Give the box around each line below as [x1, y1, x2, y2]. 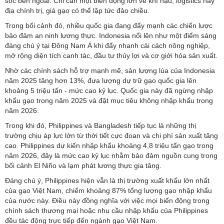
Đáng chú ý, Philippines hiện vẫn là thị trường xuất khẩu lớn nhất [5, 176, 209, 185]
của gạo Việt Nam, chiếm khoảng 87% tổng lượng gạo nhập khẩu [5, 186, 212, 195]
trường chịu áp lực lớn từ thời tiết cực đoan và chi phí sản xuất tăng [5, 131, 218, 140]
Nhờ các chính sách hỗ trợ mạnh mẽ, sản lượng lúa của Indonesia [5, 66, 215, 75]
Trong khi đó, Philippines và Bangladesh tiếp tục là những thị [5, 121, 196, 130]
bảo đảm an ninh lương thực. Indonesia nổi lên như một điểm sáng [5, 31, 216, 40]
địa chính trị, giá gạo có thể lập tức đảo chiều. [5, 6, 149, 15]
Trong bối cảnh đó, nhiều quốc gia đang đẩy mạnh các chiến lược [5, 21, 212, 30]
